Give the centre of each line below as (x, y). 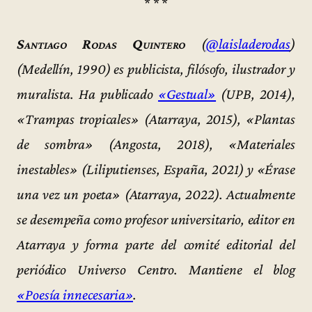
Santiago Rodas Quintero (101, 44)
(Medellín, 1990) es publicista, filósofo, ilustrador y (156, 69)
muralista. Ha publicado (87, 94)
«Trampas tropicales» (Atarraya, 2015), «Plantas (156, 119)
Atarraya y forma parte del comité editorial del (156, 244)
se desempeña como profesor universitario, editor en (156, 219)
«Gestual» (187, 94)
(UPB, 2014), (256, 94)
